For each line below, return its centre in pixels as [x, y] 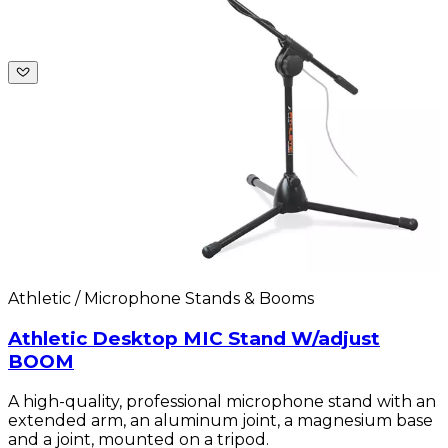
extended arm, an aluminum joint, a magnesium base [220, 420]
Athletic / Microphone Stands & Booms [161, 299]
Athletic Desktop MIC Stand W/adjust [194, 338]
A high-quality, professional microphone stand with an [222, 401]
